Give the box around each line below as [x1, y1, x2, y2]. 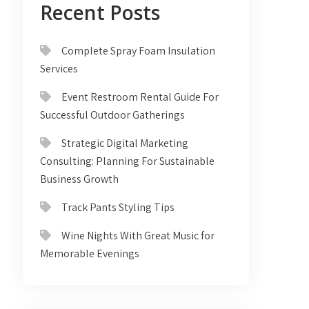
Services [40, 61, 79, 76]
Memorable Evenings [40, 246, 140, 261]
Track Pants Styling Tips [61, 199, 175, 215]
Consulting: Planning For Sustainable [40, 153, 215, 168]
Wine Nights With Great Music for [61, 228, 215, 243]
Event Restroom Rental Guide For [61, 89, 219, 104]
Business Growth [40, 171, 119, 186]
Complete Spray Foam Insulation [61, 43, 216, 58]
